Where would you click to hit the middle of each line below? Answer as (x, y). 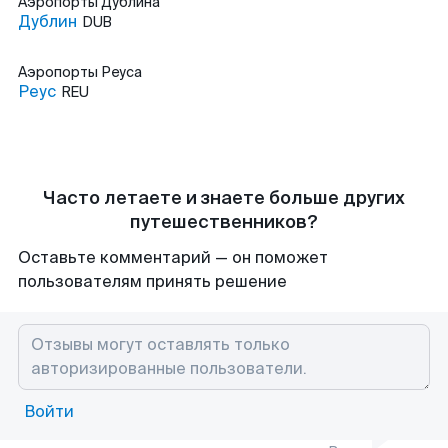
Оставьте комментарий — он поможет (173, 257)
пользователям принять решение (152, 281)
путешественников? (224, 222)
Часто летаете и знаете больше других (224, 198)
